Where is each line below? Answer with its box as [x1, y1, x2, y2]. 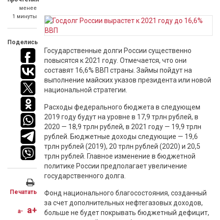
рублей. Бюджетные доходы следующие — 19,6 [44, 133, 198, 140]
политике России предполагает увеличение [44, 162, 187, 170]
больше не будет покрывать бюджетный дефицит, [44, 209, 209, 217]
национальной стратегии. [44, 86, 127, 94]
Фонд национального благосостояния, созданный [44, 189, 207, 197]
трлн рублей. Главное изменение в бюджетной [44, 152, 195, 160]
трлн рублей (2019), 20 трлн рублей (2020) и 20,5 [44, 142, 200, 150]
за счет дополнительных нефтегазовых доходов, [44, 199, 203, 207]
